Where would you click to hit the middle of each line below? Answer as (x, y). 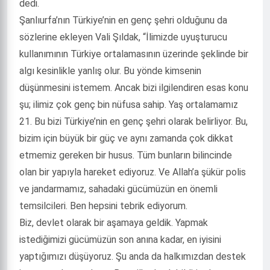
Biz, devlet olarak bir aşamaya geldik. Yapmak (114, 223)
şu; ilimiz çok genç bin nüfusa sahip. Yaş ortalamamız (129, 105)
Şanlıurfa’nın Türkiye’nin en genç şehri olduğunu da (123, 20)
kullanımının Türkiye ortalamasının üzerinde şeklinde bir (134, 54)
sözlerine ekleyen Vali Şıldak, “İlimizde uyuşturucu (123, 37)
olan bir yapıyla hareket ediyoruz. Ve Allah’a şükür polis (133, 172)
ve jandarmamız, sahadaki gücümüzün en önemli (118, 189)
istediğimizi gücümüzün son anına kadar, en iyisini (120, 240)
